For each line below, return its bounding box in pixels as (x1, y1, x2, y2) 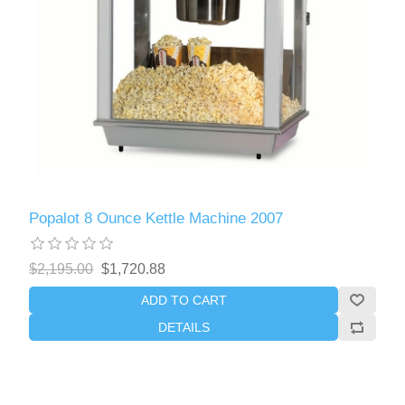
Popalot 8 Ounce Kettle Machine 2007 (29, 209, 284, 227)
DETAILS (157, 319, 210, 334)
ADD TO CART (140, 292, 227, 307)
